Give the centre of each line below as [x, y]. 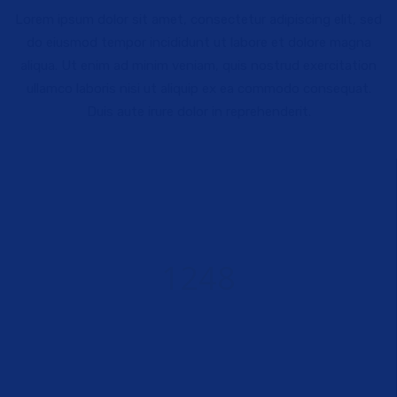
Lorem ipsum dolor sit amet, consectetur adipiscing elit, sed [198, 19]
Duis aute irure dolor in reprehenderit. [198, 112]
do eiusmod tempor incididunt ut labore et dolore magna [198, 43]
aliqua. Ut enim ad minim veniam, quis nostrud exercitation [198, 66]
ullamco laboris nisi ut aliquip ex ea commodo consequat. [198, 89]
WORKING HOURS [198, 322]
